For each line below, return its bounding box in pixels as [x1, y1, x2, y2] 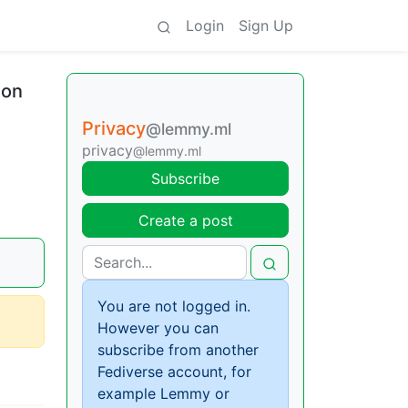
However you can [97, 319, 219, 337]
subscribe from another [97, 341, 259, 359]
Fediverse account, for [97, 362, 251, 381]
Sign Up [239, 16, 293, 35]
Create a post [138, 211, 233, 229]
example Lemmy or [97, 384, 229, 403]
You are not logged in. [97, 297, 250, 315]
